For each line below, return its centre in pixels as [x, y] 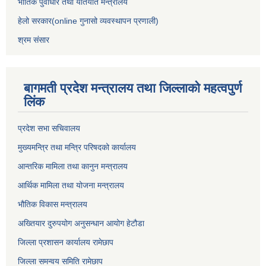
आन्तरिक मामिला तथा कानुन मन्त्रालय [73, 167]
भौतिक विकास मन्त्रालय [53, 205]
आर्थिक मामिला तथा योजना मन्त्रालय [71, 186]
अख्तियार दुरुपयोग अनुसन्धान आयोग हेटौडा [81, 224]
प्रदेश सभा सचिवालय [49, 129]
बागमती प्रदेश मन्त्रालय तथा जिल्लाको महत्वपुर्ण [133, 88]
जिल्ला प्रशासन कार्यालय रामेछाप [66, 243]
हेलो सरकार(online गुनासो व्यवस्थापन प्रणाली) [88, 21]
